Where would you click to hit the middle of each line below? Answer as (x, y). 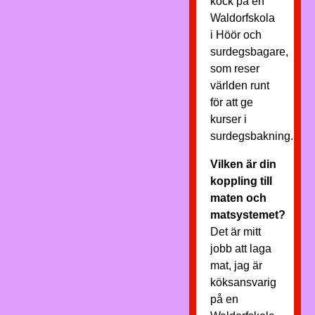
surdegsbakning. (251, 136)
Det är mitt (235, 232)
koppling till (241, 181)
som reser (234, 69)
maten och (238, 198)
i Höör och (236, 35)
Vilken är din (243, 164)
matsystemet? (247, 215)
